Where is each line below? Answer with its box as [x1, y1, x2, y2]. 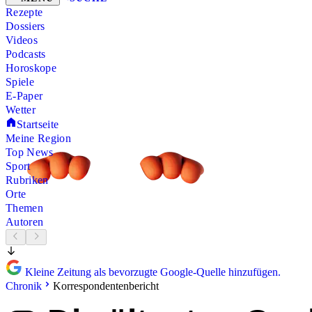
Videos [6, 34, 38, 47]
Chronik [6, 279, 42, 292]
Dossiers [6, 20, 45, 33]
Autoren [6, 216, 44, 228]
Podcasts [6, 48, 46, 61]
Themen [6, 202, 43, 214]
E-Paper [6, 90, 43, 102]
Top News [6, 146, 54, 159]
